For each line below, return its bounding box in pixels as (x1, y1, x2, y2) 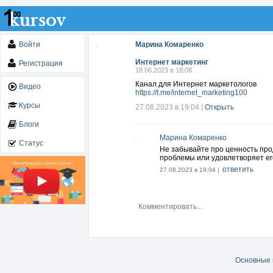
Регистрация (19, 59, 63, 68)
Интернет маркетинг (135, 58, 208, 66)
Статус (19, 139, 43, 147)
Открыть (205, 103, 234, 112)
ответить (222, 165, 253, 174)
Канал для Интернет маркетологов (135, 80, 257, 88)
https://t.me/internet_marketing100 (135, 88, 247, 97)
